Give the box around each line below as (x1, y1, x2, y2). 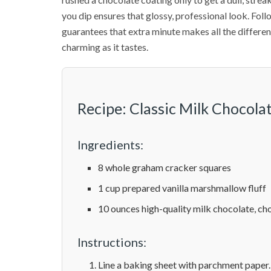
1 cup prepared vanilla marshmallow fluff (98, 181, 267, 194)
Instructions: (77, 234, 146, 249)
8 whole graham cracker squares (98, 161, 232, 173)
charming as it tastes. (62, 41, 148, 53)
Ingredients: (77, 137, 143, 152)
